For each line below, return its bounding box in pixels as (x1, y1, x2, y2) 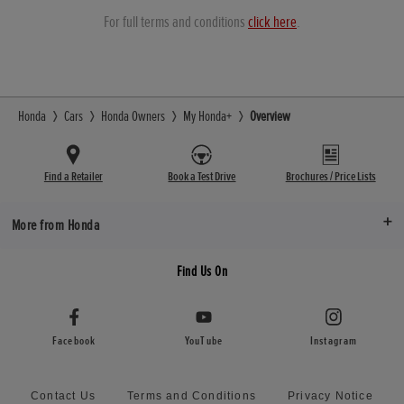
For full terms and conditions (104, 12, 248, 32)
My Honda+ (183, 107, 232, 126)
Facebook (51, 334, 96, 349)
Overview (250, 107, 290, 126)
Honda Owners (101, 107, 165, 126)
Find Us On (176, 262, 228, 281)
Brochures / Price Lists (285, 169, 376, 185)
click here (248, 12, 297, 32)
